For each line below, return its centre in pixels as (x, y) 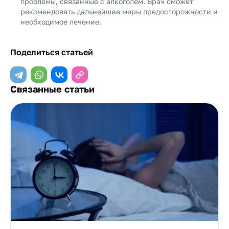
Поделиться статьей (52, 52)
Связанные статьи (52, 89)
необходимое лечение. (61, 22)
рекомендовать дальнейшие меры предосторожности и (119, 12)
